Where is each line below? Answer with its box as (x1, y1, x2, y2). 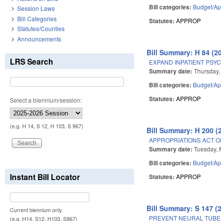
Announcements (17, 34, 61, 43)
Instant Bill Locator (10, 171, 80, 183)
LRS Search (10, 55, 53, 67)
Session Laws (17, 4, 55, 13)
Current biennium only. (10, 206, 63, 214)
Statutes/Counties (17, 24, 65, 33)
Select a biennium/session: (10, 95, 82, 104)
